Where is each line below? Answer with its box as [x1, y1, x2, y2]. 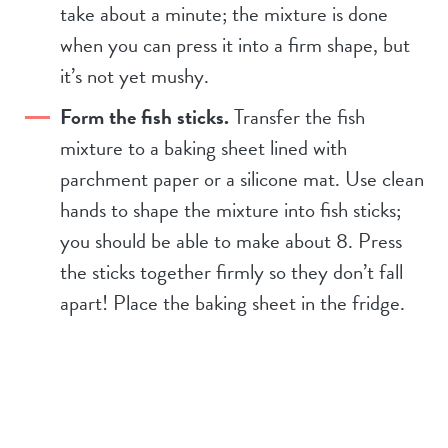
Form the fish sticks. [60, 101, 234, 134]
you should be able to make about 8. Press [60, 225, 402, 258]
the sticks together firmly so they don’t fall [60, 256, 403, 289]
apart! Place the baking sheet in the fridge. [60, 287, 405, 320]
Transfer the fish [234, 101, 365, 134]
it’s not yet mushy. [60, 60, 209, 93]
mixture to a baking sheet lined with [60, 132, 347, 165]
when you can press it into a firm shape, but [60, 29, 410, 62]
